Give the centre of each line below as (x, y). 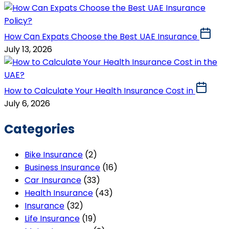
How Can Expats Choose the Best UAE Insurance (102, 37)
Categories (39, 129)
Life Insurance (52, 218)
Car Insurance (53, 180)
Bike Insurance (54, 154)
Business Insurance (62, 167)
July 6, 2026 (27, 104)
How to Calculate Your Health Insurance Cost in (100, 91)
